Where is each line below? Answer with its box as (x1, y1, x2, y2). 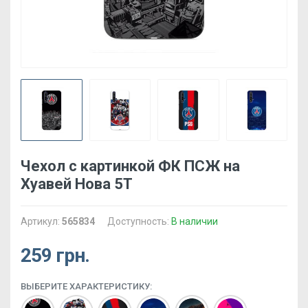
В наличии (171, 215, 218, 227)
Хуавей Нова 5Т (21, 175, 133, 192)
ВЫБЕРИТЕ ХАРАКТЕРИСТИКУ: (21, 280, 152, 291)
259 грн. (21, 243, 90, 267)
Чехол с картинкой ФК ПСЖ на (21, 157, 240, 175)
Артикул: (21, 215, 62, 227)
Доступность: (107, 215, 171, 227)
